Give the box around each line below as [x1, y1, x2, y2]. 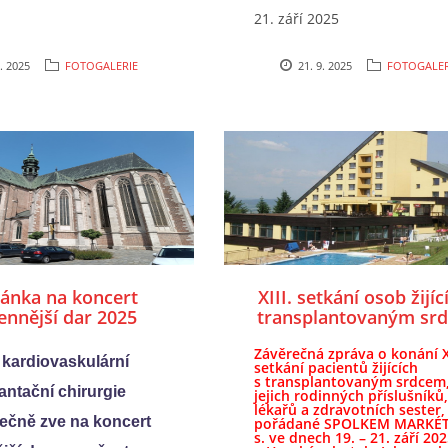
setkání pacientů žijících [254, 358, 418, 378]
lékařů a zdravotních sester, [254, 400, 445, 420]
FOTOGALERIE [65, 57, 138, 73]
